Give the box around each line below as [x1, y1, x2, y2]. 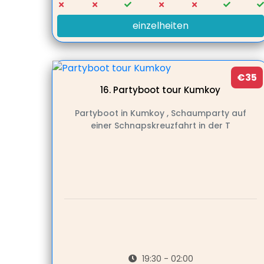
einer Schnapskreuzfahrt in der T [91, 120, 231, 132]
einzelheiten [133, 19, 189, 33]
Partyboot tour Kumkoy [113, 84, 221, 97]
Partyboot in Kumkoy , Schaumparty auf [75, 107, 247, 120]
